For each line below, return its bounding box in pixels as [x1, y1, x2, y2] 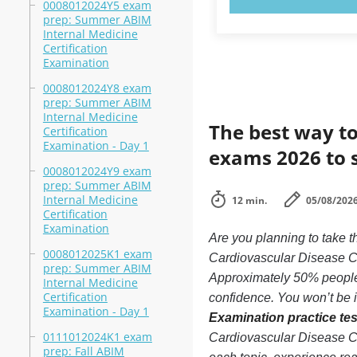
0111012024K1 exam [42, 329, 152, 344]
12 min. [231, 194, 267, 207]
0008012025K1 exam [42, 246, 152, 261]
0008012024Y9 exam [42, 163, 151, 178]
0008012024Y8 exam [42, 80, 151, 96]
